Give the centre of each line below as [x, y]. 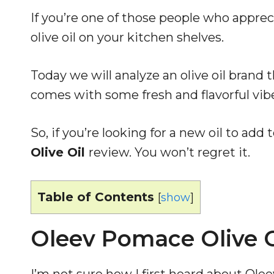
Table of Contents [96, 197]
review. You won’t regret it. [169, 152]
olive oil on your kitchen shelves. [127, 37]
